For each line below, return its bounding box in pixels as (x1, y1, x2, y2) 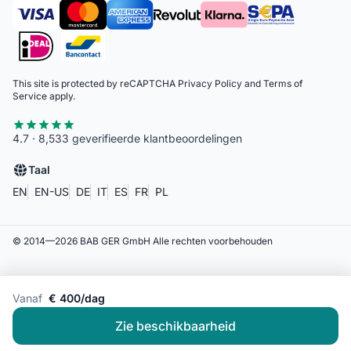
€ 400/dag (49, 291, 105, 305)
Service (13, 89, 47, 102)
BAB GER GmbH (78, 234, 153, 247)
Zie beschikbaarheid (115, 318, 236, 334)
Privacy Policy (178, 77, 242, 89)
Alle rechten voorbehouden (153, 234, 273, 247)
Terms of (263, 77, 302, 89)
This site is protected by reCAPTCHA (13, 77, 178, 89)
